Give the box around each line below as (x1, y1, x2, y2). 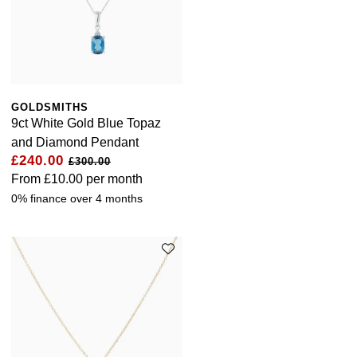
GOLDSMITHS (11, 101, 88, 114)
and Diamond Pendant (11, 135, 139, 150)
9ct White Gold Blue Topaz (11, 116, 161, 131)
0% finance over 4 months (11, 192, 143, 206)
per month (83, 172, 143, 186)
